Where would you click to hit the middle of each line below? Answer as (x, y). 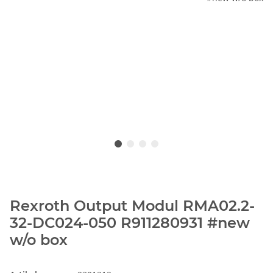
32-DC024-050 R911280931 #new (130, 223)
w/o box (39, 240)
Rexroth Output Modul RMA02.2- (132, 206)
